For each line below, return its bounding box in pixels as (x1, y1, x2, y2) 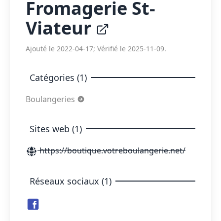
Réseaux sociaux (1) (30, 175, 111, 187)
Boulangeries (26, 94, 77, 105)
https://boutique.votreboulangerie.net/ (37, 145, 185, 156)
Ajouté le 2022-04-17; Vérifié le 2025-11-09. (26, 44, 166, 53)
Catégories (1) (30, 72, 87, 83)
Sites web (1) (30, 123, 82, 135)
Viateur (26, 16, 96, 40)
